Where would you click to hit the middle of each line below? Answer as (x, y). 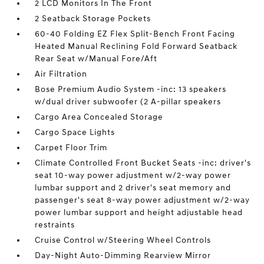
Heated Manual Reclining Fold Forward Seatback (136, 47)
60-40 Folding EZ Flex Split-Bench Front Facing (135, 34)
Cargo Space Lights (75, 133)
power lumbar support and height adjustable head (139, 213)
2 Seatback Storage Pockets (93, 19)
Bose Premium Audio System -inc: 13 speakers (131, 90)
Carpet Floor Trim (71, 148)
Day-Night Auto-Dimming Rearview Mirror (123, 256)
